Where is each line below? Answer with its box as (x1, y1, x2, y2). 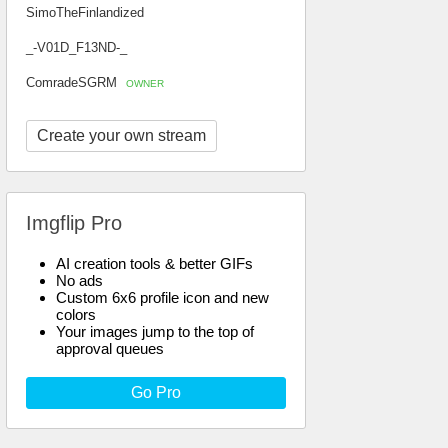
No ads (56, 272, 103, 289)
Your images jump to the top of (56, 323, 254, 340)
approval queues (56, 340, 164, 357)
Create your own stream (37, 127, 206, 144)
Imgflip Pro (26, 212, 122, 234)
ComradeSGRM (26, 75, 121, 90)
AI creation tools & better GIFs (56, 255, 253, 272)
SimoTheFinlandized (26, 5, 144, 20)
